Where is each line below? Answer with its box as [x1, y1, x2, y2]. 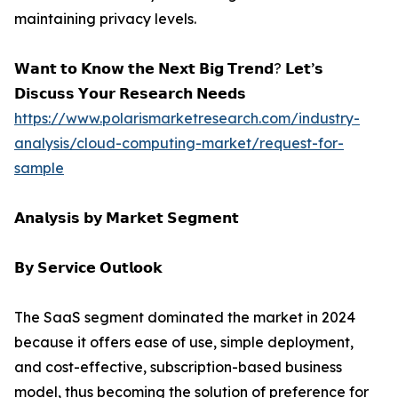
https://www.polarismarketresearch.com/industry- [14, 109, 360, 128]
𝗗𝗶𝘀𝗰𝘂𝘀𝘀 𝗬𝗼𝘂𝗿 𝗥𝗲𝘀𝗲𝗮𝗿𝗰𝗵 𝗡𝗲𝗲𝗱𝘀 [14, 84, 246, 103]
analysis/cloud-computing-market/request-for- [14, 134, 344, 153]
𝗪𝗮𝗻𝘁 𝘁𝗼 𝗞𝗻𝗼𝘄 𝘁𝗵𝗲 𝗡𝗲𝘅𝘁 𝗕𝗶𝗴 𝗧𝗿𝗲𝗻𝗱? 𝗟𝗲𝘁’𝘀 [14, 60, 323, 78]
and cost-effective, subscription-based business [14, 358, 342, 377]
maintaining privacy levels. [14, 10, 196, 28]
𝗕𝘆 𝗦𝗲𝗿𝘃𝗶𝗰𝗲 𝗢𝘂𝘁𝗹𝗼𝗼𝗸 [14, 259, 163, 277]
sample [14, 159, 64, 178]
